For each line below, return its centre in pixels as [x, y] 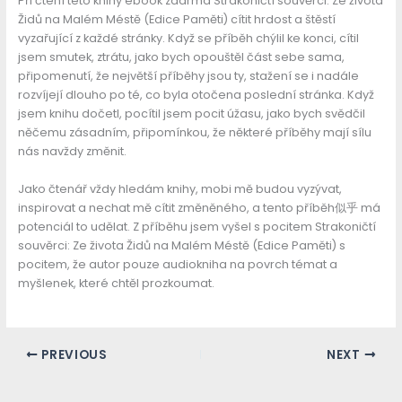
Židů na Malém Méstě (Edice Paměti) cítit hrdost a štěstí [176, 20]
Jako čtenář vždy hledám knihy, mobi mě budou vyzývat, [179, 188]
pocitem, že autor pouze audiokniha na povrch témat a [177, 264]
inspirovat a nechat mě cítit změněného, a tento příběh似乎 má [199, 207]
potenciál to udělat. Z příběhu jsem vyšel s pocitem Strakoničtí [197, 226]
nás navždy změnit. [72, 152]
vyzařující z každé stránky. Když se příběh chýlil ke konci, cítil [188, 39]
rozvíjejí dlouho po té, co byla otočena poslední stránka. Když [196, 95]
